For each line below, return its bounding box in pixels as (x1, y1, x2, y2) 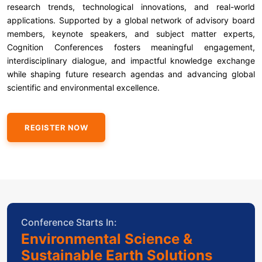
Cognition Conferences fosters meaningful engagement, (7, 42, 255, 52)
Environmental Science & (21, 230, 192, 247)
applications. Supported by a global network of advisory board (7, 15, 255, 25)
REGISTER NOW (25, 122, 88, 132)
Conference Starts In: (21, 216, 117, 228)
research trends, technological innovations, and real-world (7, 1, 255, 12)
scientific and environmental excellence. (7, 82, 160, 92)
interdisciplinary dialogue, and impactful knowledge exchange (7, 55, 255, 65)
